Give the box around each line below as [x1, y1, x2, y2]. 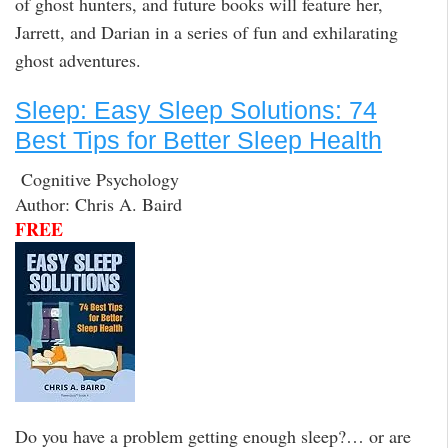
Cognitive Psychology [15, 166, 179, 191]
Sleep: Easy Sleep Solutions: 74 [15, 96, 377, 125]
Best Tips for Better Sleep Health [15, 126, 382, 155]
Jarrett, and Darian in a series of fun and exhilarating [15, 20, 398, 45]
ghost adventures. [15, 48, 141, 73]
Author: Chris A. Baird [15, 191, 182, 216]
